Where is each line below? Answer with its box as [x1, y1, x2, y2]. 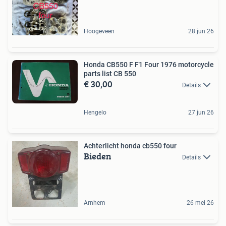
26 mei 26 [187, 199, 214, 206]
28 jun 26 [188, 27, 214, 35]
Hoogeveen [84, 27, 115, 35]
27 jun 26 [188, 108, 214, 116]
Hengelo [84, 108, 106, 116]
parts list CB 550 [84, 69, 136, 78]
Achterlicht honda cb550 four [84, 141, 177, 150]
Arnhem [84, 199, 105, 206]
